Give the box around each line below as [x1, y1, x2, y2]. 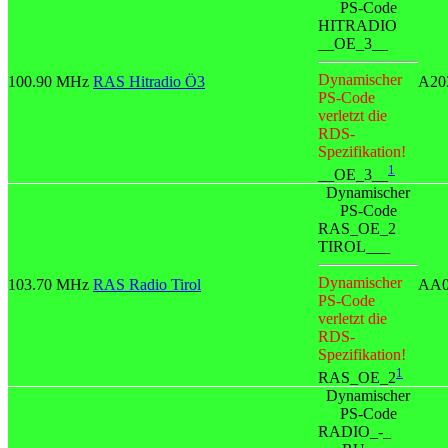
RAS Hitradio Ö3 [93, 73, 205, 91]
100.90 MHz [8, 73, 89, 91]
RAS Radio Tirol [93, 276, 201, 294]
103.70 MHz [8, 276, 89, 294]
